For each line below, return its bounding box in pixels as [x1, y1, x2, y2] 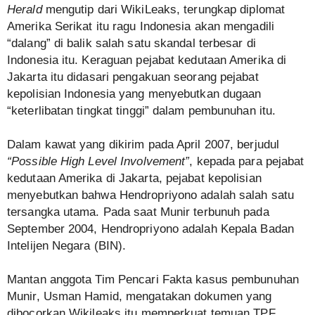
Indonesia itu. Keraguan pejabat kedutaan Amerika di [7, 53, 287, 67]
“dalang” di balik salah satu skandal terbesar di [7, 37, 256, 50]
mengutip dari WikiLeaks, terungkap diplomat [41, 3, 285, 16]
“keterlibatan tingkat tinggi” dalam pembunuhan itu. [7, 104, 276, 117]
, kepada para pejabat [189, 155, 304, 168]
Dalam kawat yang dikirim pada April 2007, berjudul [7, 138, 280, 151]
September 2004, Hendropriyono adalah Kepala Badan [7, 222, 294, 236]
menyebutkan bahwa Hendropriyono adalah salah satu [7, 188, 294, 202]
